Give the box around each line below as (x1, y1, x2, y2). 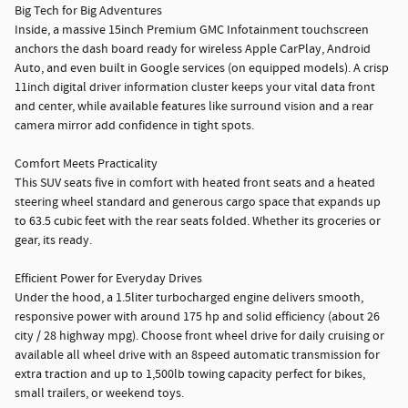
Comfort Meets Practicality (15, 156, 158, 173)
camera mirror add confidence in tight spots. (15, 117, 254, 135)
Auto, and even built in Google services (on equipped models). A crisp (15, 60, 389, 77)
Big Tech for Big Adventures (15, 3, 162, 20)
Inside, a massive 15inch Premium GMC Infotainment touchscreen (15, 22, 369, 39)
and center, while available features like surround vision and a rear (15, 98, 373, 116)
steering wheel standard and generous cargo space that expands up (15, 194, 381, 211)
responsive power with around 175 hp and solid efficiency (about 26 (15, 309, 380, 326)
